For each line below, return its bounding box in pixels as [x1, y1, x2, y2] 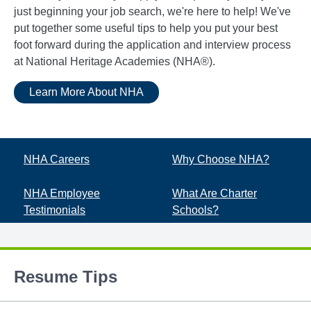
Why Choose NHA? [172, 153, 269, 165]
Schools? [172, 203, 219, 216]
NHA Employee [24, 187, 100, 199]
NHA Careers [24, 153, 90, 165]
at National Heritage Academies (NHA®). [14, 56, 215, 67]
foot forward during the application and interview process [14, 39, 291, 51]
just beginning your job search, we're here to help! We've [14, 6, 291, 17]
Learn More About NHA [29, 86, 144, 98]
